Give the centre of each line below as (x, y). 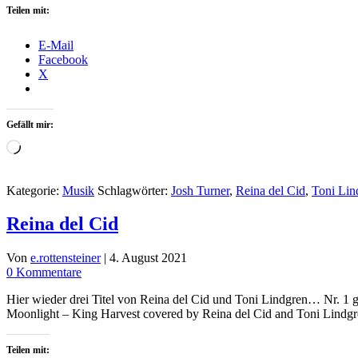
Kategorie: (34, 190)
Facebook (63, 59)
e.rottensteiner (66, 258)
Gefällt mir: (30, 124)
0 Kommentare (44, 272)
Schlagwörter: (134, 190)
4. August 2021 (148, 258)
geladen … (48, 160)
